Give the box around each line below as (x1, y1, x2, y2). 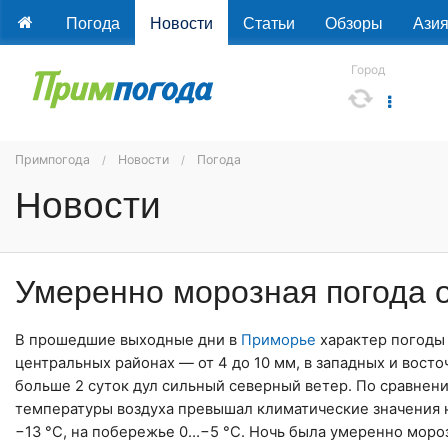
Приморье (241, 331, 316, 350)
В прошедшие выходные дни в (15, 331, 241, 350)
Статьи (242, 11, 295, 34)
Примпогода (15, 152, 90, 167)
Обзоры (324, 11, 383, 34)
